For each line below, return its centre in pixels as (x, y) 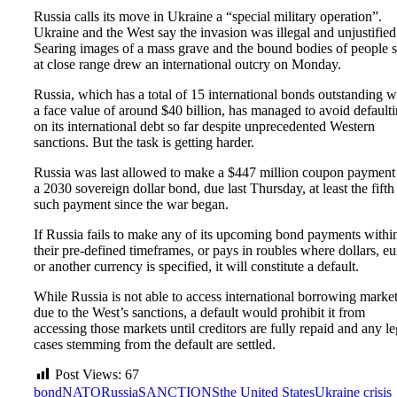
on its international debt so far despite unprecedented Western (204, 126)
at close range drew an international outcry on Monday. (187, 64)
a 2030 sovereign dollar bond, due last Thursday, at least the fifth (214, 188)
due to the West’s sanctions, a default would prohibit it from (199, 312)
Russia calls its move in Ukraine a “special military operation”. (208, 16)
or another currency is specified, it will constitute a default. (196, 266)
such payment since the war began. (131, 204)
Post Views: (88, 374)
